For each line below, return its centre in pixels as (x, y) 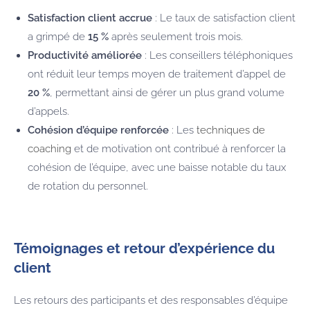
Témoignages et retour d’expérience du (144, 248)
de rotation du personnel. (88, 186)
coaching (49, 148)
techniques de (231, 130)
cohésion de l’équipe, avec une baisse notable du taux (157, 167)
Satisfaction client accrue (90, 18)
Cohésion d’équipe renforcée (98, 130)
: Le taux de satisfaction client (224, 18)
